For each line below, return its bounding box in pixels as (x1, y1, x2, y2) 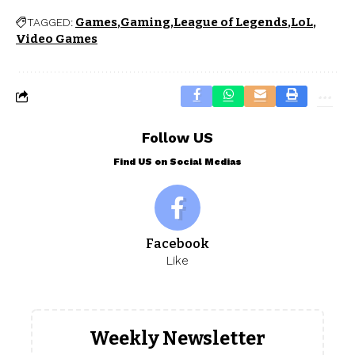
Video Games (16, 31, 97, 46)
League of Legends (174, 14, 288, 29)
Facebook (146, 235, 209, 251)
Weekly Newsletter (90, 326, 265, 349)
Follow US (142, 128, 213, 146)
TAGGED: (27, 15, 73, 29)
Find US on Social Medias (113, 155, 242, 167)
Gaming (120, 14, 170, 29)
